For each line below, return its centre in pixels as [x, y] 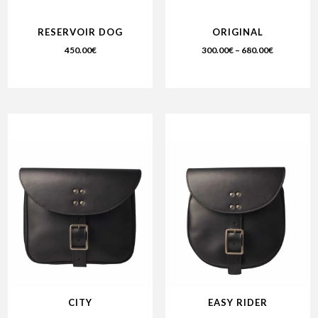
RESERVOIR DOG [81, 32]
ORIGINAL [237, 32]
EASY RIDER [237, 303]
